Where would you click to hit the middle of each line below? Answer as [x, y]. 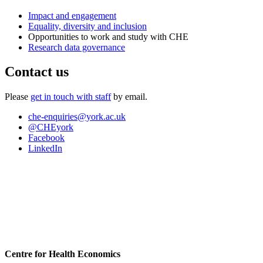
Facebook [46, 138]
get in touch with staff [71, 97]
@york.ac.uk [102, 117]
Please [18, 97]
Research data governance [77, 47]
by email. [129, 97]
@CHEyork [51, 127]
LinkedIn [45, 149]
